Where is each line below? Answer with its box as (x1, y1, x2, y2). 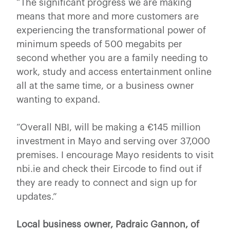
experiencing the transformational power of (16, 25, 206, 35)
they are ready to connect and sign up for (16, 178, 197, 187)
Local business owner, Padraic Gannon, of (16, 219, 199, 229)
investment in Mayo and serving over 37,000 (16, 136, 210, 146)
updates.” (16, 191, 57, 201)
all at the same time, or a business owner (16, 81, 194, 90)
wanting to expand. (16, 94, 100, 104)
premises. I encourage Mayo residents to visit (16, 150, 214, 160)
